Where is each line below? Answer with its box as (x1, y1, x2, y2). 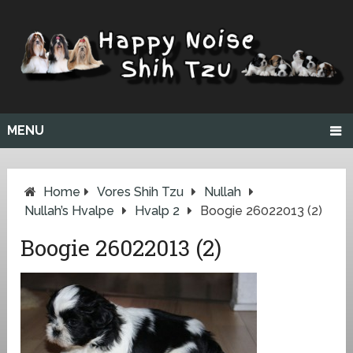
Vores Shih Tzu (97, 184, 184, 199)
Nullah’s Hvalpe (24, 203, 115, 218)
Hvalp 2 (135, 203, 180, 218)
